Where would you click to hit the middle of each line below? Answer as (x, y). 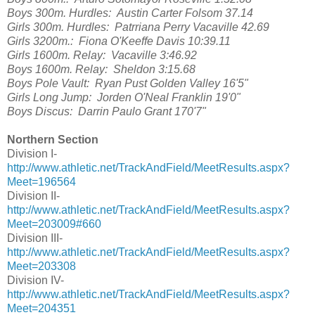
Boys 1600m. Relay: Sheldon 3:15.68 (101, 70)
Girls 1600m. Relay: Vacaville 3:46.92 (102, 56)
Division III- (35, 238)
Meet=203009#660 (54, 224)
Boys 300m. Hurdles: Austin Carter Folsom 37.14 (130, 13)
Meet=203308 (41, 266)
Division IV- (36, 281)
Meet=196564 (41, 182)
